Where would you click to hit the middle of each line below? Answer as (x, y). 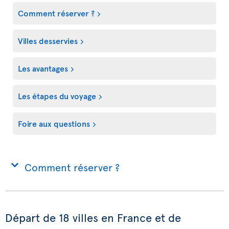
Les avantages (43, 68)
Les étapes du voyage (57, 96)
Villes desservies (48, 40)
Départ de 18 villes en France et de (93, 217)
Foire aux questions (54, 123)
